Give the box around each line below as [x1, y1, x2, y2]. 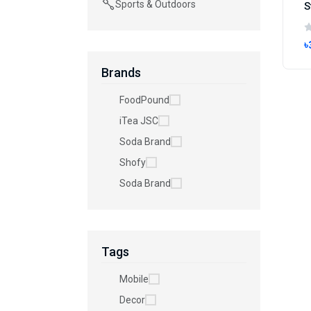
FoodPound [119, 94, 169, 106]
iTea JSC [119, 115, 158, 126]
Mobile [119, 274, 149, 285]
